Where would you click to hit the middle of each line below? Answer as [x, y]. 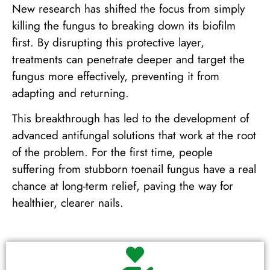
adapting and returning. [71, 93]
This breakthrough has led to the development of [130, 119]
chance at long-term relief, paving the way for [123, 186]
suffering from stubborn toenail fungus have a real [134, 169]
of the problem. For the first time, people [112, 152]
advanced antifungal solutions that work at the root [134, 136]
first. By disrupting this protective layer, [108, 43]
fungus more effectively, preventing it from [116, 77]
